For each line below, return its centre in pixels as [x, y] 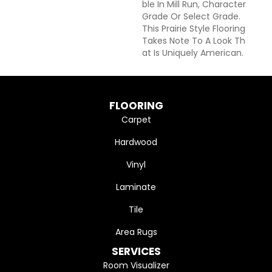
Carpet [136, 120]
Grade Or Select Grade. [191, 17]
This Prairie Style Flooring [194, 29]
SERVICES [136, 252]
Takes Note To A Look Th [194, 41]
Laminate [136, 187]
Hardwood [136, 142]
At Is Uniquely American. [193, 53]
